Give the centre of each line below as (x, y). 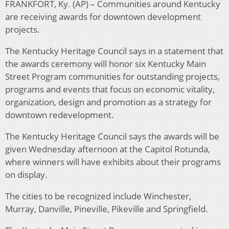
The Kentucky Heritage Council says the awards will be (112, 136)
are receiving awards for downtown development (103, 17)
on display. (26, 175)
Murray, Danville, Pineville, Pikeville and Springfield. (107, 209)
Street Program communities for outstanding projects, (112, 77)
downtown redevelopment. (60, 115)
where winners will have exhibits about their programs (113, 162)
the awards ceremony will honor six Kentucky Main (106, 64)
